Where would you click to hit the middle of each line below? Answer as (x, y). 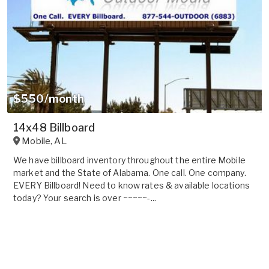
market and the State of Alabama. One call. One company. (130, 172)
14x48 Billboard (54, 127)
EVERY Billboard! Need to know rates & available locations (131, 185)
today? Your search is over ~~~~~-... (85, 198)
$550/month (49, 98)
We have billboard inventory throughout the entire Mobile (129, 160)
